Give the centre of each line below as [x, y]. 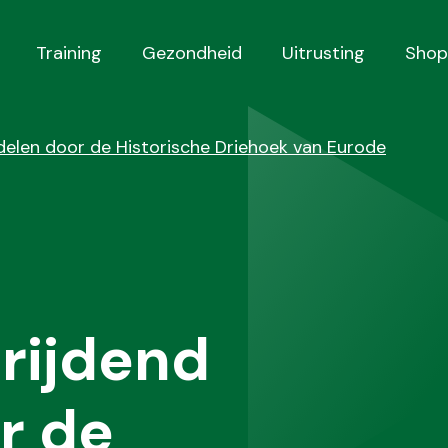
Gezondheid [192, 52]
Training [69, 52]
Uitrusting [323, 52]
